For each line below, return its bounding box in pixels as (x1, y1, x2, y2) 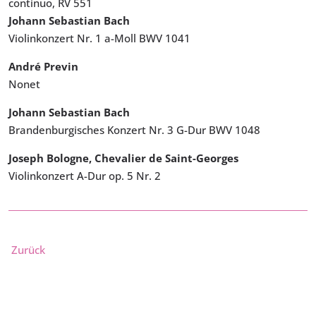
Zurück (11, 243, 45, 257)
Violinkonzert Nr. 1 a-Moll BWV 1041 (8, 31, 190, 46)
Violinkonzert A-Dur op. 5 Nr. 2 (8, 169, 161, 183)
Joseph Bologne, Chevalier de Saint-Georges (8, 151, 238, 166)
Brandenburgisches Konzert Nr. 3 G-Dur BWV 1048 (8, 123, 260, 138)
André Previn (8, 59, 78, 74)
